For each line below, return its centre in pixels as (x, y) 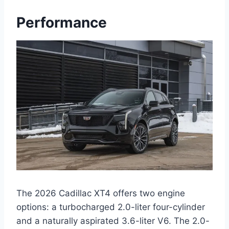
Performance (62, 22)
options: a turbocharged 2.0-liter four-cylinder (111, 207)
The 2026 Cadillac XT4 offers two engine (101, 193)
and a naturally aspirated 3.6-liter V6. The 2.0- (113, 221)
